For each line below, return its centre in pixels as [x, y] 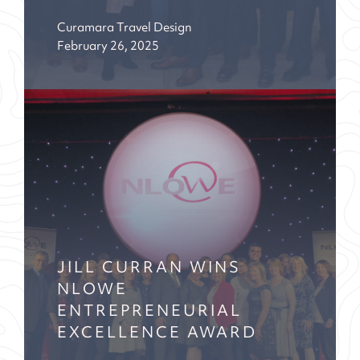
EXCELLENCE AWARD [157, 334]
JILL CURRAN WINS [149, 269]
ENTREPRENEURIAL [149, 312]
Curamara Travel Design [125, 29]
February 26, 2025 [108, 47]
